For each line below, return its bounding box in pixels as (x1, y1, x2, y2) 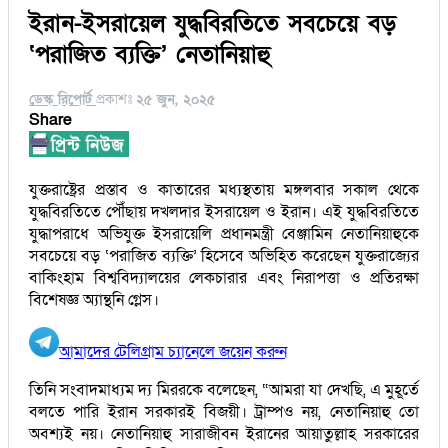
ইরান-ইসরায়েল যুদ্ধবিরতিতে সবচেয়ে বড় (29, 7, 396, 39)
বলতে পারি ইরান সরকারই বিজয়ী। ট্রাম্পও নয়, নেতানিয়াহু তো (29, 400, 419, 423)
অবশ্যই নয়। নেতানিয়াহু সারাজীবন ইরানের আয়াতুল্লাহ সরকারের (29, 422, 419, 445)
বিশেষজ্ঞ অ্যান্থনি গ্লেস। (29, 288, 159, 311)
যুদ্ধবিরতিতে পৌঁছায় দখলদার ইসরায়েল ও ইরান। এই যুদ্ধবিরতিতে (29, 200, 419, 223)
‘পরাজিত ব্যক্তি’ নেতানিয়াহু (29, 38, 271, 70)
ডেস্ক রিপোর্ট (29, 89, 92, 109)
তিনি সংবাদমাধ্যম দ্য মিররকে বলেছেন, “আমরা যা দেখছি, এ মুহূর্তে (29, 378, 419, 401)
